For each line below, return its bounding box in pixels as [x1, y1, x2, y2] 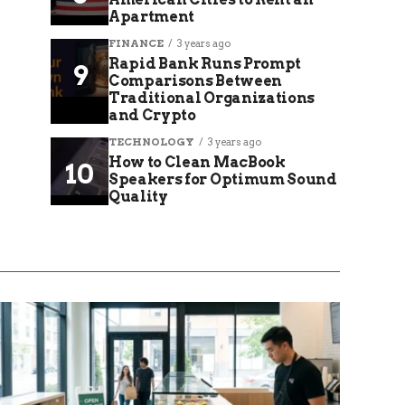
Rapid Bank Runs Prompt [108, 55, 301, 72]
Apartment [108, 8, 195, 25]
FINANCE [108, 37, 164, 50]
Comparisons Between [108, 72, 282, 89]
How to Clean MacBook [108, 154, 286, 171]
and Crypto [108, 107, 196, 124]
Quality [108, 188, 168, 205]
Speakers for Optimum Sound [108, 171, 337, 188]
